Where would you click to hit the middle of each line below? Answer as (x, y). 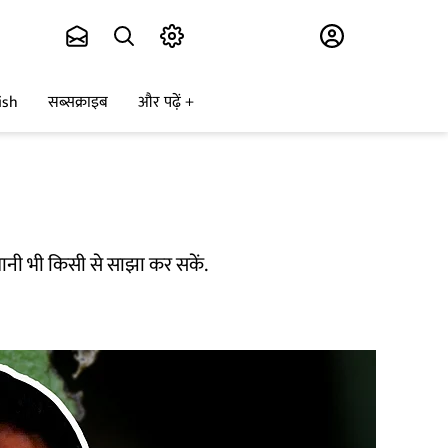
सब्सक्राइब (78, 103)
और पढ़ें (159, 103)
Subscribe (237, 36)
